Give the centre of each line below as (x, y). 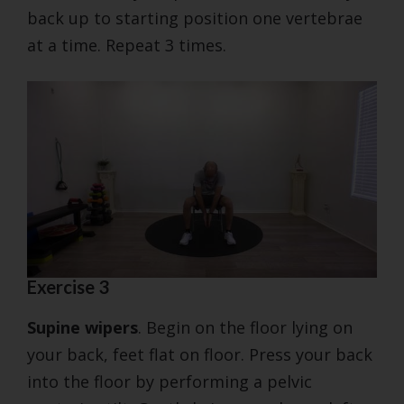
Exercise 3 (68, 287)
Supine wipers (83, 328)
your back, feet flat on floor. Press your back (200, 355)
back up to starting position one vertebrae (195, 18)
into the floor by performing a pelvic (170, 382)
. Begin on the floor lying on (245, 328)
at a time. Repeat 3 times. (127, 45)
